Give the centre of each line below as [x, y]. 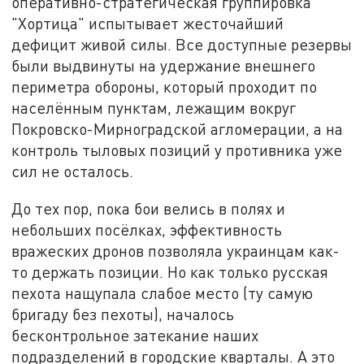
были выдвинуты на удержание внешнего [164, 66]
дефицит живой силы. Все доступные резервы [182, 45]
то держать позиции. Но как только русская [170, 272]
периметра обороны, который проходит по [165, 87]
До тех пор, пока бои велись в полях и [149, 209]
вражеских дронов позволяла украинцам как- [176, 251]
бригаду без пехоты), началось [123, 314]
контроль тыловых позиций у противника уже [177, 150]
